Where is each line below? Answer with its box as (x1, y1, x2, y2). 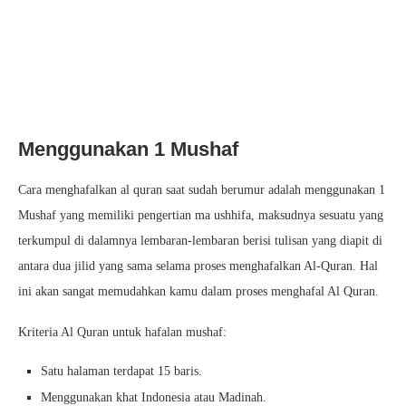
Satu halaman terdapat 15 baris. (41, 364, 202, 378)
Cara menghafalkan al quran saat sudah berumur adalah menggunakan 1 (18, 183, 385, 197)
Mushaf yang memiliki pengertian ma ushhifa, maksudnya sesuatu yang (18, 208, 383, 222)
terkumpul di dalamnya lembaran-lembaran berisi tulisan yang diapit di (18, 234, 382, 247)
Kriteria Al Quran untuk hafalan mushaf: (18, 325, 227, 339)
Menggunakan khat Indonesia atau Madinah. (41, 391, 266, 404)
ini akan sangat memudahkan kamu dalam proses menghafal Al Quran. (18, 285, 379, 298)
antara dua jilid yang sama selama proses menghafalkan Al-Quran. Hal (18, 259, 378, 273)
